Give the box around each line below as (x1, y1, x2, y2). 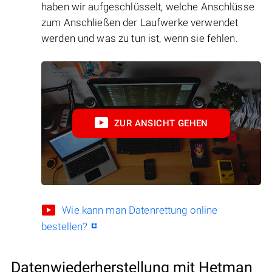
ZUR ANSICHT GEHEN (114, 117, 208, 129)
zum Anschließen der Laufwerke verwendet (41, 16, 239, 29)
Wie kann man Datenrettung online (62, 203, 218, 216)
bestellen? (41, 220, 88, 233)
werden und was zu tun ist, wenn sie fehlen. (41, 32, 238, 45)
